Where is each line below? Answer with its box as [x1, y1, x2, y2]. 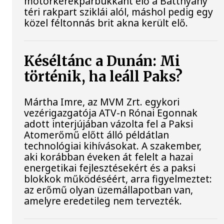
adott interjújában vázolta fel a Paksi [24, 116, 193, 130]
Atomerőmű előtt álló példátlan [24, 127, 169, 141]
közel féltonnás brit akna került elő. [24, 16, 188, 30]
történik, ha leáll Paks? [24, 67, 183, 85]
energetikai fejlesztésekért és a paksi [24, 160, 196, 174]
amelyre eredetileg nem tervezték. [24, 193, 182, 207]
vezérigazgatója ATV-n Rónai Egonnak [24, 105, 198, 119]
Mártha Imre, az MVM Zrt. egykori [24, 94, 180, 108]
